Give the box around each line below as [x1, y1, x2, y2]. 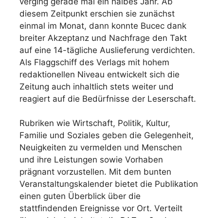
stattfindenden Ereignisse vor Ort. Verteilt [19, 203, 182, 214]
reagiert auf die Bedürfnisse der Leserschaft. [19, 93, 196, 104]
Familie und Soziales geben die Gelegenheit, [19, 130, 194, 141]
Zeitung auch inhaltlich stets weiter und [19, 81, 174, 91]
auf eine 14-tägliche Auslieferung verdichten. [19, 45, 195, 55]
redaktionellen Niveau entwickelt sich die [19, 69, 180, 79]
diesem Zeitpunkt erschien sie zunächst [19, 8, 175, 18]
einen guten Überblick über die [19, 191, 141, 201]
